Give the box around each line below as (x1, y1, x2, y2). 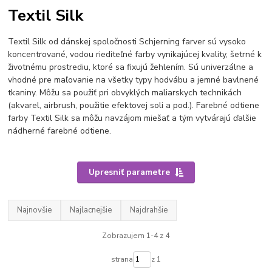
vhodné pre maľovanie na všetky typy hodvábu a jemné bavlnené (8, 74, 259, 86)
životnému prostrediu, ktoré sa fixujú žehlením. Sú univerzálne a (8, 61, 254, 73)
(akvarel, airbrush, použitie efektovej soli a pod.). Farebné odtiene (8, 100, 260, 112)
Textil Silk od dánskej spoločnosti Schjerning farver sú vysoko (8, 36, 246, 48)
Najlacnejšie (70, 205, 112, 216)
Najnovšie (17, 205, 52, 216)
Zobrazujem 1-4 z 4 (102, 231, 170, 241)
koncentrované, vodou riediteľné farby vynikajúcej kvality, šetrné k (8, 49, 262, 61)
